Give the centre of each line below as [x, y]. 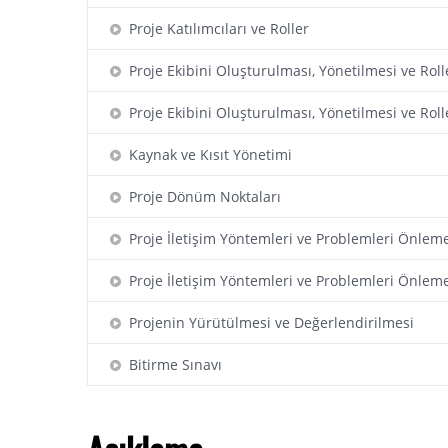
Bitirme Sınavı [171, 364]
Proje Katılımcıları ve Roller [215, 28]
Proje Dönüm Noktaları [201, 196]
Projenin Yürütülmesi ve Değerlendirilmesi [267, 322]
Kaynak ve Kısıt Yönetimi [206, 154]
